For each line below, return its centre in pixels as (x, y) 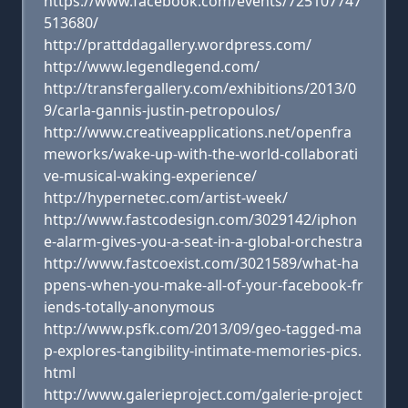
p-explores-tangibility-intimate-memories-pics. (203, 351)
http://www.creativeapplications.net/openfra (198, 132)
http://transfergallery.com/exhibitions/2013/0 (200, 88)
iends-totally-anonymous (129, 307)
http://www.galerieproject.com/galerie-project (203, 394)
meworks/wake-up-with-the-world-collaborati (201, 154)
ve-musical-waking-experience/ (150, 176)
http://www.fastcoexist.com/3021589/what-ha (201, 263)
